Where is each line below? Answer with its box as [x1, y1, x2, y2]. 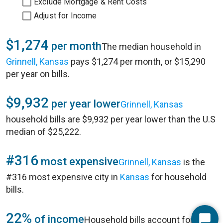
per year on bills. [6, 69, 70, 79]
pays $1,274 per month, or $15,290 [69, 56, 206, 67]
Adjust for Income [34, 11, 97, 20]
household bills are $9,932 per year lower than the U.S [6, 114, 216, 124]
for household [149, 172, 207, 182]
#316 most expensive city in [6, 172, 120, 182]
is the [181, 157, 205, 167]
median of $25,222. [6, 126, 81, 137]
